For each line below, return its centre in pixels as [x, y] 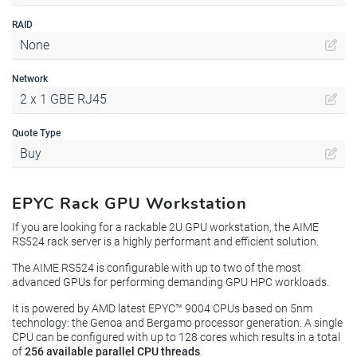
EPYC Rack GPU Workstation [129, 203]
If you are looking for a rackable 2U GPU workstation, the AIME [165, 227]
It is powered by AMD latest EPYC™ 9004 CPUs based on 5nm [162, 308]
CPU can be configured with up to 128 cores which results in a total [176, 337]
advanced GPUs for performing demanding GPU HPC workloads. [171, 282]
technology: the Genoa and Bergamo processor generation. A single [177, 322]
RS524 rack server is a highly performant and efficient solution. [165, 241]
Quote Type [36, 133]
